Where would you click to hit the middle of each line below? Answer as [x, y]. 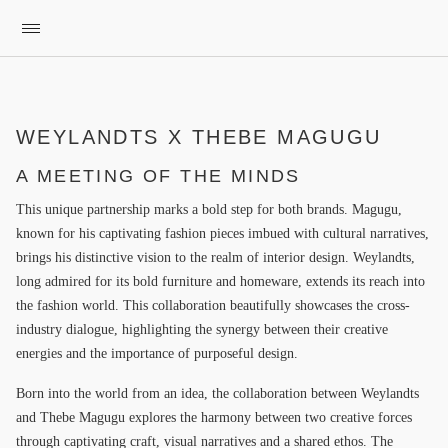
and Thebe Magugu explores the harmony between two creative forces [214, 417]
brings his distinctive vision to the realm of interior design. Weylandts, [215, 257]
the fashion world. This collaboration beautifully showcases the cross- [213, 305]
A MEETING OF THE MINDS [158, 176]
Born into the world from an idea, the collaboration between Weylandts [217, 393]
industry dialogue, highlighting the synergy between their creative [202, 329]
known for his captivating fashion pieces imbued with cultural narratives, [222, 233]
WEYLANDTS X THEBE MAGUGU [199, 137]
